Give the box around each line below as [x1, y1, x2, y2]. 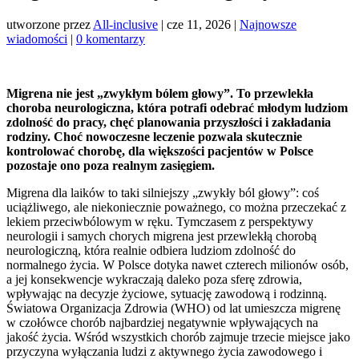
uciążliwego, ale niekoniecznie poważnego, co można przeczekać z [6, 200, 346, 214]
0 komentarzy [76, 31, 145, 46]
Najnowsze [240, 17, 296, 31]
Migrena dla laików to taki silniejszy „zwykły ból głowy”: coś [6, 185, 319, 200]
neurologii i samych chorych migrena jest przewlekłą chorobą [6, 228, 317, 243]
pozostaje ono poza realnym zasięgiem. [6, 158, 215, 172]
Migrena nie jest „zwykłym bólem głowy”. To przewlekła [6, 86, 313, 100]
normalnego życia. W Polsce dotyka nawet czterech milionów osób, [6, 257, 349, 272]
